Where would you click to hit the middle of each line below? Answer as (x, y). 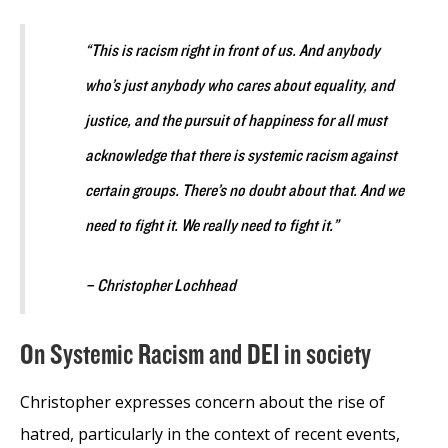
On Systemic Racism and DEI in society (195, 354)
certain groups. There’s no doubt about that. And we (244, 190)
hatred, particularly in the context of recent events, (210, 433)
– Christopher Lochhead (160, 285)
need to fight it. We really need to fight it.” (212, 225)
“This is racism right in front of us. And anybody (232, 50)
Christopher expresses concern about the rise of (202, 401)
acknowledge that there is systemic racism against (241, 155)
